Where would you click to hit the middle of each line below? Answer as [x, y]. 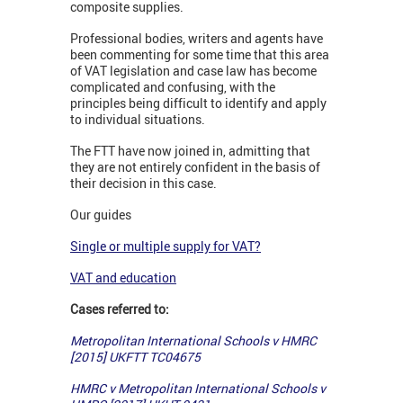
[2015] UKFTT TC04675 [135, 357]
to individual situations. [138, 120]
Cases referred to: [120, 309]
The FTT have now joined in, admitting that [190, 151]
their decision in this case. [143, 184]
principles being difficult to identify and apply [198, 103]
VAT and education [123, 278]
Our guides [101, 215]
